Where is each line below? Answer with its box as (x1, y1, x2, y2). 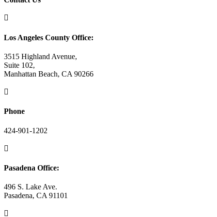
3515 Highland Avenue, (4, 52, 77, 61)
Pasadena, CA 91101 (4, 191, 68, 200)
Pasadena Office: (4, 163, 59, 172)
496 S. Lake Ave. (4, 183, 57, 191)
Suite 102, (4, 61, 35, 69)
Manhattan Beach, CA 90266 (4, 69, 93, 78)
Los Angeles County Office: (4, 33, 93, 42)
